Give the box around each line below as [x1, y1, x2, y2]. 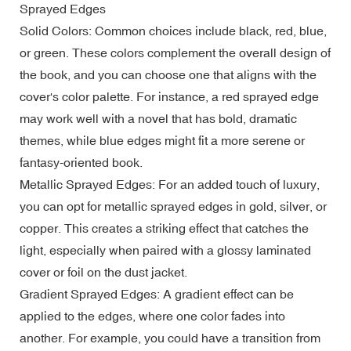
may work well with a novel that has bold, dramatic [20, 110, 297, 125]
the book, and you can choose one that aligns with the [20, 67, 317, 81]
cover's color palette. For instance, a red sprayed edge [20, 89, 319, 103]
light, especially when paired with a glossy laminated [20, 242, 311, 257]
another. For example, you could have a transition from [20, 330, 320, 345]
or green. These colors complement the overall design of [20, 45, 331, 60]
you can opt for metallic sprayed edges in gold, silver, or [20, 198, 327, 213]
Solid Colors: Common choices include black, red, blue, [20, 23, 327, 38]
